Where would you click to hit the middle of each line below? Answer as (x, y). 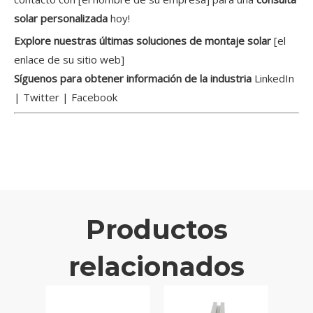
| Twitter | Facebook (66, 97)
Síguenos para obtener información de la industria (134, 79)
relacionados (156, 267)
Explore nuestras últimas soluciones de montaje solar (144, 41)
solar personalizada (62, 19)
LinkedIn (274, 79)
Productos (156, 230)
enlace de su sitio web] (69, 60)
